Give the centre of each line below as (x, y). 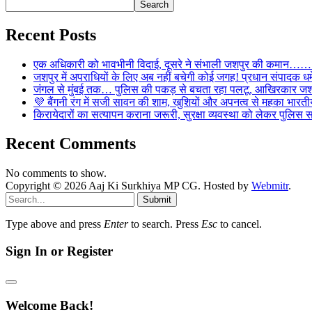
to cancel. (240, 224)
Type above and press (55, 224)
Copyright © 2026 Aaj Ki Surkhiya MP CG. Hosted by (128, 186)
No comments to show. (56, 173)
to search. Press (165, 224)
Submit (157, 200)
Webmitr (270, 186)
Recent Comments (71, 144)
